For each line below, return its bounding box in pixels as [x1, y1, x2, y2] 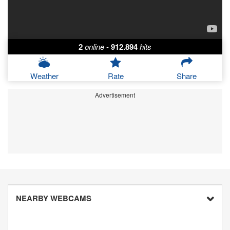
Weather [30, 70, 59, 82]
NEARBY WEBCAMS [16, 193, 91, 204]
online [85, 41, 104, 52]
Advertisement [95, 90, 135, 100]
